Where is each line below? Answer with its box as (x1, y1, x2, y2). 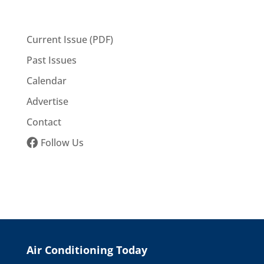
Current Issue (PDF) (26, 33, 113, 46)
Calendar (26, 74, 67, 87)
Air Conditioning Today (26, 243, 147, 257)
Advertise (26, 95, 68, 108)
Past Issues (26, 54, 77, 67)
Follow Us (40, 136, 84, 149)
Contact (26, 115, 61, 128)
